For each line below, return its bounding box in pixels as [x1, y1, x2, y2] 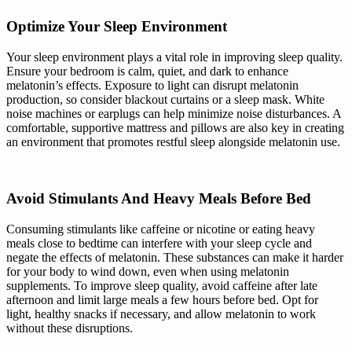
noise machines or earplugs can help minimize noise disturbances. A [6, 106, 341, 120]
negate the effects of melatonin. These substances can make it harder [6, 251, 343, 265]
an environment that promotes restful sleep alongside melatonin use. [6, 134, 340, 148]
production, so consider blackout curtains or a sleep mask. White [6, 92, 324, 106]
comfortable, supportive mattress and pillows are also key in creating [6, 120, 344, 134]
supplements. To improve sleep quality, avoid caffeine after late [6, 279, 317, 293]
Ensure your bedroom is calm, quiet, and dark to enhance [6, 64, 288, 78]
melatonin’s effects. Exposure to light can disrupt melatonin [6, 78, 299, 92]
